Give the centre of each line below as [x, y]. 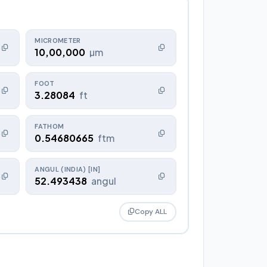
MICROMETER [58, 40]
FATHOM [49, 126]
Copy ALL [151, 212]
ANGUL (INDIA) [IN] [68, 169]
